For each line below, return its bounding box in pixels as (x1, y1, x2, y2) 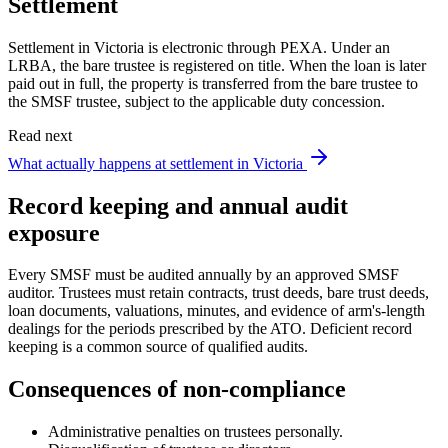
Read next (8, 126, 72, 144)
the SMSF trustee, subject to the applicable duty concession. (8, 92, 385, 110)
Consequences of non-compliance (8, 376, 346, 403)
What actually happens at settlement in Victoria (8, 154, 303, 172)
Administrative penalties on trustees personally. (48, 423, 343, 441)
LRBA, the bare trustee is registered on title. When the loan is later (8, 56, 426, 74)
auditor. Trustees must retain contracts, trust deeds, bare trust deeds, (8, 284, 429, 302)
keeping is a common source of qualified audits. (8, 338, 308, 356)
